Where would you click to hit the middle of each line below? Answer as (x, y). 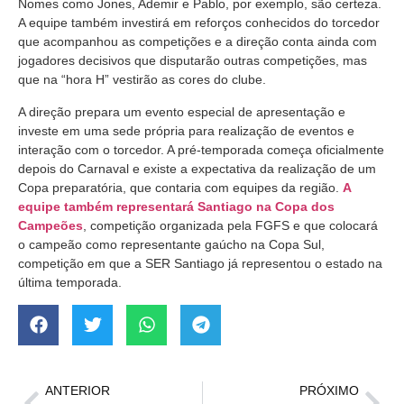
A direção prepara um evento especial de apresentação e (182, 111)
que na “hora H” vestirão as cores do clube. (142, 80)
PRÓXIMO (329, 390)
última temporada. (70, 282)
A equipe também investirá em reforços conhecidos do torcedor (199, 23)
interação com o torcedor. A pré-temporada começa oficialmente (201, 149)
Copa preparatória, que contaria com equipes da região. (180, 187)
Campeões (50, 225)
